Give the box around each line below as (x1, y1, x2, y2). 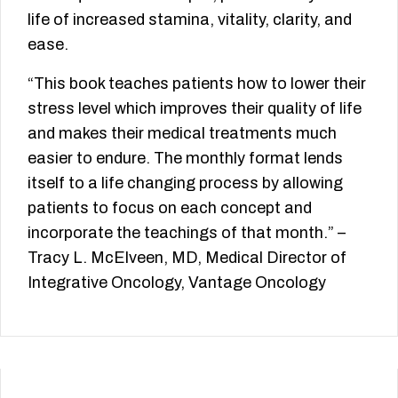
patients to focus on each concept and (28, 199, 312, 218)
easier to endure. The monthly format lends (28, 149, 343, 168)
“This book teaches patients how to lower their (28, 75, 366, 93)
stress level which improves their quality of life (28, 99, 362, 118)
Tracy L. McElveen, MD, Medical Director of (28, 249, 346, 267)
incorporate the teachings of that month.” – (28, 224, 346, 243)
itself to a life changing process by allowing (28, 174, 343, 193)
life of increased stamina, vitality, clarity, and (28, 11, 352, 29)
